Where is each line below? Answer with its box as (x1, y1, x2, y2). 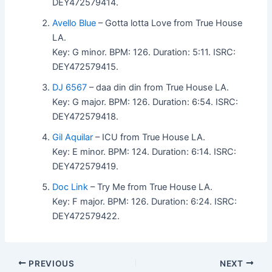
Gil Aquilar (52, 131, 93, 143)
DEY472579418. (52, 110, 119, 122)
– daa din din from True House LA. (87, 81, 229, 93)
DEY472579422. (52, 210, 120, 222)
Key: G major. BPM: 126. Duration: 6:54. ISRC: (52, 96, 239, 107)
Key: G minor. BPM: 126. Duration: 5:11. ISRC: (52, 46, 236, 58)
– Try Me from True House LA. (88, 181, 213, 192)
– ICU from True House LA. (93, 131, 206, 143)
